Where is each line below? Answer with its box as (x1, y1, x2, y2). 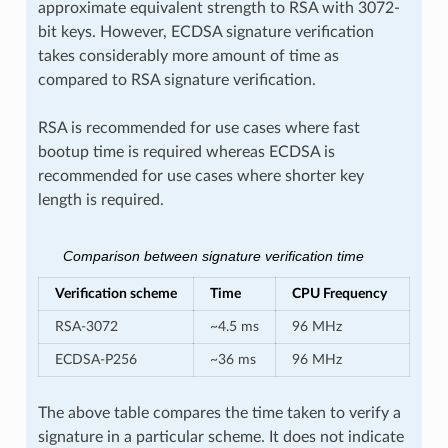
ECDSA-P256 (54, 352, 137, 367)
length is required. (37, 191, 164, 208)
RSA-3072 (54, 319, 118, 334)
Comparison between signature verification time (63, 249, 365, 265)
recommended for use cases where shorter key (37, 167, 364, 184)
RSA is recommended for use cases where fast (37, 119, 360, 136)
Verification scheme (54, 286, 177, 301)
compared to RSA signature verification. (37, 71, 316, 88)
